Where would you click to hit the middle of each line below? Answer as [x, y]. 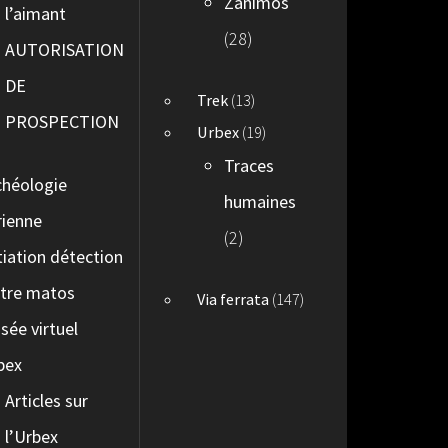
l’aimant [36, 14]
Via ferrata [233, 299]
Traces [249, 166]
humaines [260, 202]
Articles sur [47, 401]
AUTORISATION [65, 50]
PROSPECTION [62, 122]
